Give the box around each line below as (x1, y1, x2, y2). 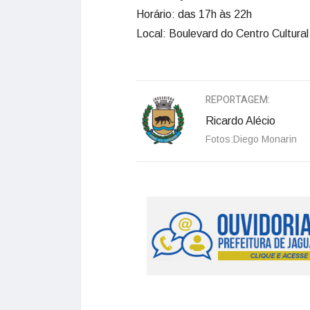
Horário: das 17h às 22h (136, 8, 252, 21)
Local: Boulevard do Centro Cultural (136, 28, 309, 40)
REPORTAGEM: (206, 93, 270, 108)
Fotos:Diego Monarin (206, 134, 297, 145)
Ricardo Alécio (206, 115, 275, 127)
